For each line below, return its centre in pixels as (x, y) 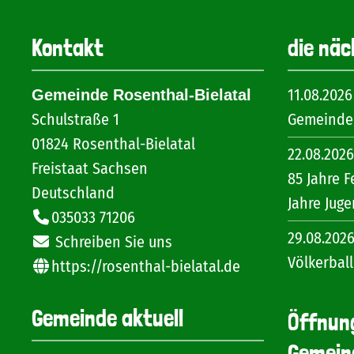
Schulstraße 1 (75, 119)
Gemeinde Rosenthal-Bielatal (141, 95)
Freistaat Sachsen (90, 168)
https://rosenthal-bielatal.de (144, 266)
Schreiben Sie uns (112, 242)
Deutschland (73, 193)
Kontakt (68, 48)
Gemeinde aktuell (107, 318)
